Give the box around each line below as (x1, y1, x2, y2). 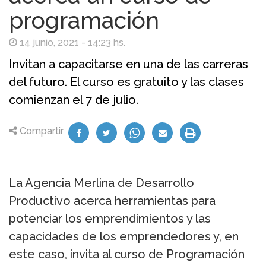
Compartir (17, 125, 64, 137)
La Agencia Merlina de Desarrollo (9, 176, 194, 191)
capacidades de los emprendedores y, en (9, 229, 239, 244)
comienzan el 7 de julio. (9, 93, 138, 107)
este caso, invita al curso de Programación (9, 247, 245, 262)
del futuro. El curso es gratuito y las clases (9, 75, 244, 90)
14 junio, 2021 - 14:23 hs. (20, 37, 125, 49)
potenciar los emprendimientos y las (9, 211, 211, 226)
